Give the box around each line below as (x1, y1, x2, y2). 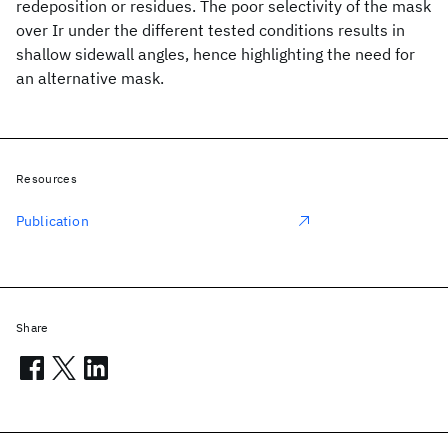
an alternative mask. (16, 68, 164, 88)
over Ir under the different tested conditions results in (16, 20, 405, 40)
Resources (16, 171, 77, 186)
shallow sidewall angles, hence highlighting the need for (16, 44, 415, 64)
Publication (16, 212, 89, 230)
